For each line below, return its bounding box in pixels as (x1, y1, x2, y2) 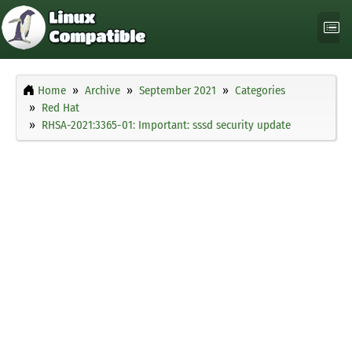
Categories (235, 83, 285, 98)
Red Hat (42, 101, 79, 115)
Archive (85, 83, 120, 98)
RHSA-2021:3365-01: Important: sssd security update (42, 118, 291, 133)
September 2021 (139, 83, 216, 98)
